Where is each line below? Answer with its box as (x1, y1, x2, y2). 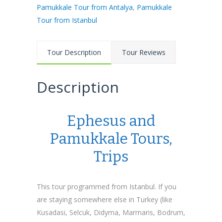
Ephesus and (67, 112, 155, 130)
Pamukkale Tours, (50, 130, 172, 148)
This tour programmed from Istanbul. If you (37, 182, 176, 191)
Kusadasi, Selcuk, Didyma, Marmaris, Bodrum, (37, 208, 185, 217)
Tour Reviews (122, 48, 166, 57)
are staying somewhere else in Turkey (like (37, 195, 172, 204)
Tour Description (47, 48, 101, 57)
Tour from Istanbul (37, 15, 97, 25)
